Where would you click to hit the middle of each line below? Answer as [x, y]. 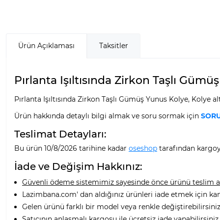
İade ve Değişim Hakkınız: [78, 166]
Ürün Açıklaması [46, 45]
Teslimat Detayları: [60, 134]
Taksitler [114, 45]
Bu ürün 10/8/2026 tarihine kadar [71, 148]
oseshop [143, 148]
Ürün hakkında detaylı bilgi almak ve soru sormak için [108, 116]
